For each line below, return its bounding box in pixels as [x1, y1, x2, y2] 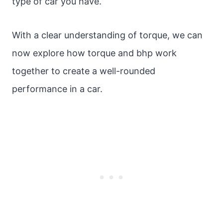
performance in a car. [12, 84, 103, 94]
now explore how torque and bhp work [12, 48, 177, 58]
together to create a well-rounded [12, 66, 155, 76]
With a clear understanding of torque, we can [12, 30, 203, 40]
